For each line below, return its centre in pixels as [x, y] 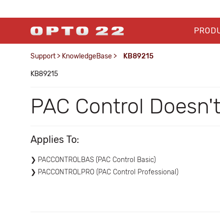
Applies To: [55, 139]
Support [43, 56]
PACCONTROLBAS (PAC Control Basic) [97, 160]
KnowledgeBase [87, 56]
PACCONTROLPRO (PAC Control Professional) [108, 172]
